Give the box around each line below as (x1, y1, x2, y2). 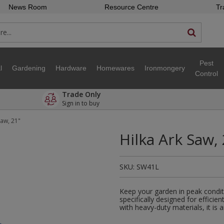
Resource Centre (104, 3, 158, 11)
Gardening (12, 64, 45, 72)
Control (195, 69, 218, 77)
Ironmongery (144, 64, 185, 72)
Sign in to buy (62, 99, 101, 107)
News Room (8, 3, 47, 11)
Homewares (96, 64, 134, 72)
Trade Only (62, 89, 101, 99)
